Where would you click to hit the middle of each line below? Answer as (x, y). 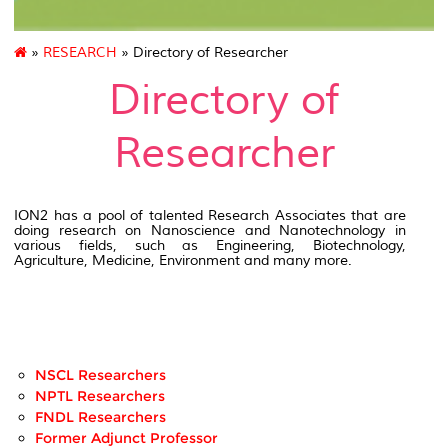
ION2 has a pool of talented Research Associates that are (210, 216)
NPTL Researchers (100, 396)
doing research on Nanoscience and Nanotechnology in (210, 231)
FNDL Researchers (100, 417)
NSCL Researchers (100, 375)
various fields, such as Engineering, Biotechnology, (210, 246)
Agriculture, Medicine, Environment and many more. (183, 261)
